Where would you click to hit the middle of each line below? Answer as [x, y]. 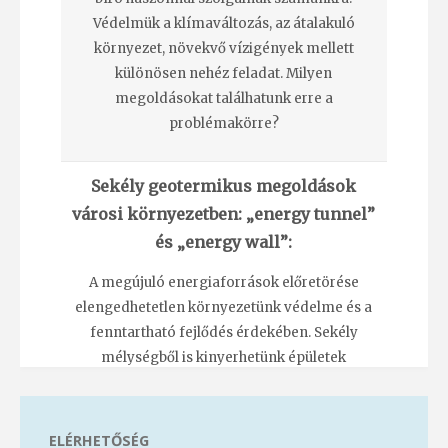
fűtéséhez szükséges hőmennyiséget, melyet [223, 383]
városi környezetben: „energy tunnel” [224, 213]
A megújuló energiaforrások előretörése [223, 283]
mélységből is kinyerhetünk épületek [224, 358]
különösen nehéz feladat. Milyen [224, 74]
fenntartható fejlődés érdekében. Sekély [223, 333]
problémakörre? [223, 124]
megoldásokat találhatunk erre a [223, 99]
